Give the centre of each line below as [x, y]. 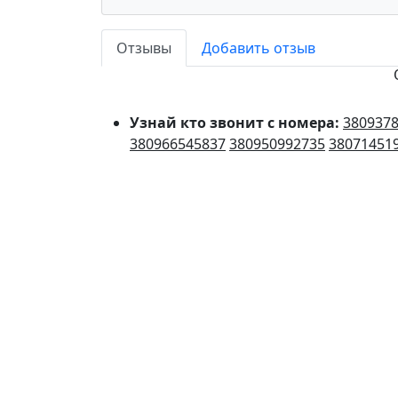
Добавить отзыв [259, 48]
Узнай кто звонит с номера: [236, 123]
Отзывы [144, 48]
